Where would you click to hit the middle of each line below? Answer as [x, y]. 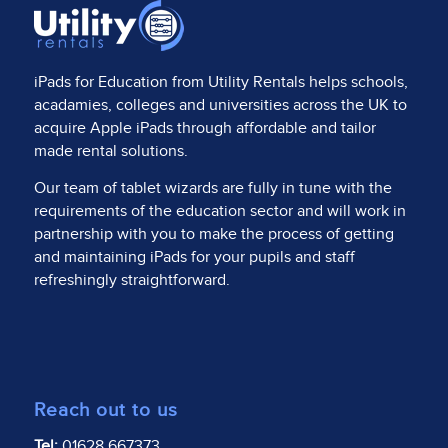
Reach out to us [105, 411]
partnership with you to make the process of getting [213, 234]
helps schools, [356, 83]
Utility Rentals [256, 83]
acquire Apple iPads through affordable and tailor [204, 129]
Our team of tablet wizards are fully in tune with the [212, 188]
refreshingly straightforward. [131, 280]
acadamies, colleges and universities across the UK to [220, 106]
